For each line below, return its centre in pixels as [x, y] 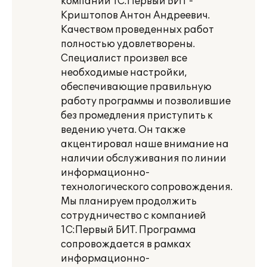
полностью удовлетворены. [128, 44]
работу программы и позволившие [146, 101]
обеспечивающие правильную [136, 87]
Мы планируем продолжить [129, 201]
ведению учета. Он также [123, 130]
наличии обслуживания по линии [144, 159]
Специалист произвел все [124, 58]
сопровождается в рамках [126, 244]
